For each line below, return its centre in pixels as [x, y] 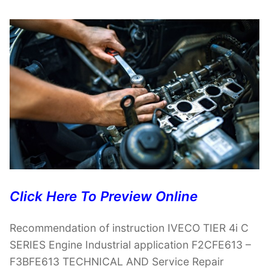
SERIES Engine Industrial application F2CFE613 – [130, 244]
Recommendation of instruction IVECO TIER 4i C [129, 228]
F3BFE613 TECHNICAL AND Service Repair [117, 261]
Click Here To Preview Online [104, 196]
